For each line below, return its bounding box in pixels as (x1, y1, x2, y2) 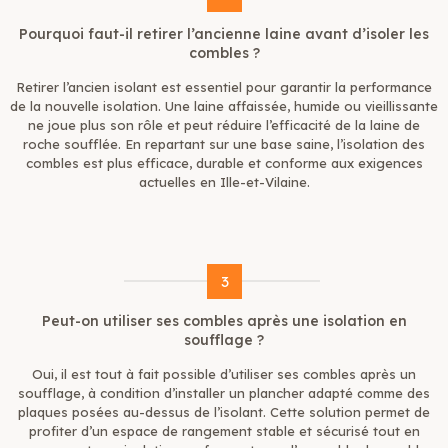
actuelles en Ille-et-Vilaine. (138, 174, 310, 191)
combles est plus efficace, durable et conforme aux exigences (25, 155, 423, 172)
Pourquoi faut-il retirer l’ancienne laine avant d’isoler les (19, 25, 429, 44)
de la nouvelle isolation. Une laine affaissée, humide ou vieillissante (10, 98, 438, 115)
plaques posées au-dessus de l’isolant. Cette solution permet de (18, 404, 430, 421)
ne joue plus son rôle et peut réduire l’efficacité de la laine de (28, 117, 420, 134)
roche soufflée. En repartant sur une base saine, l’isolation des (23, 136, 425, 153)
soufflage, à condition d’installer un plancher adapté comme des (18, 385, 430, 402)
